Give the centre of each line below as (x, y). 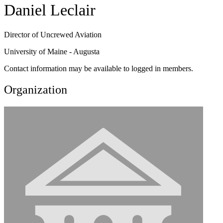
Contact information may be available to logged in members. (99, 68)
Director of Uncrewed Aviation (53, 34)
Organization (36, 89)
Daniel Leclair (50, 10)
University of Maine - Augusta (52, 51)
